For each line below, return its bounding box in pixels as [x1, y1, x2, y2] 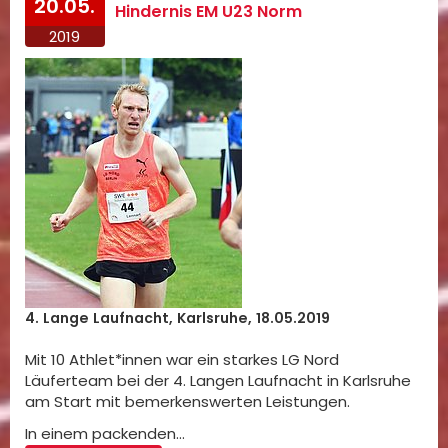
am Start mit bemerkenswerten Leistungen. [25, 391, 350, 413]
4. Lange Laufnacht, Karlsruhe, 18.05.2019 [25, 308, 330, 329]
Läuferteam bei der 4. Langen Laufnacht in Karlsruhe [25, 370, 411, 392]
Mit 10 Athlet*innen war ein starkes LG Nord [25, 349, 339, 371]
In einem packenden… [25, 423, 185, 445]
